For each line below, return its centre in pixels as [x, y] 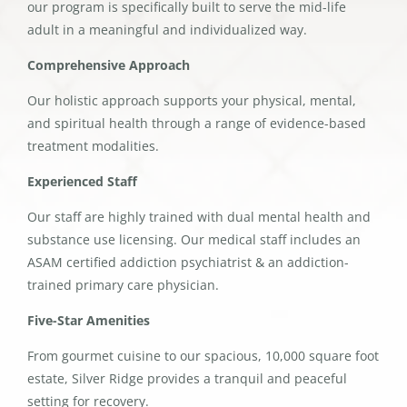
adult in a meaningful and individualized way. [167, 30]
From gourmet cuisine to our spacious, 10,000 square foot [203, 356]
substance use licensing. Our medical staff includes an [194, 240]
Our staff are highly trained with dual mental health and [199, 217]
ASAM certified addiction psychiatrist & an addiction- [188, 263]
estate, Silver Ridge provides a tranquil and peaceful [187, 379]
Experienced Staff [82, 182]
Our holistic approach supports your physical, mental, [191, 101]
